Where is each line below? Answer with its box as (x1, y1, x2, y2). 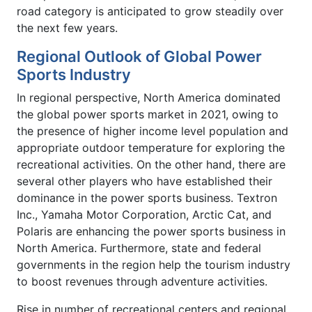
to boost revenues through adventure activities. (17, 274, 267, 289)
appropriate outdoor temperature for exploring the (17, 141, 285, 155)
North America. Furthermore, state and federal (17, 241, 261, 256)
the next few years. (17, 21, 118, 36)
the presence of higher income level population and (17, 124, 288, 139)
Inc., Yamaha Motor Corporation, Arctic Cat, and (17, 208, 272, 222)
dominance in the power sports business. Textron (17, 191, 277, 205)
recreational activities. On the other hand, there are (17, 157, 286, 172)
